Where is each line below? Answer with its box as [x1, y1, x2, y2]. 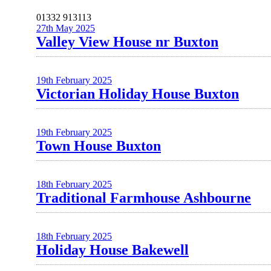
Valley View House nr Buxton [36, 34, 218, 50]
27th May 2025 [36, 23, 95, 33]
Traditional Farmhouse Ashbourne [36, 190, 251, 206]
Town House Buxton [36, 138, 161, 154]
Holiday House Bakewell [36, 242, 189, 258]
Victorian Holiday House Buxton [36, 86, 239, 102]
